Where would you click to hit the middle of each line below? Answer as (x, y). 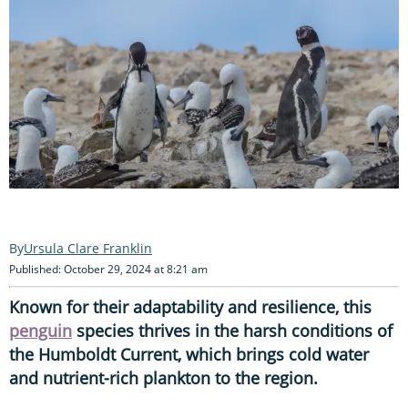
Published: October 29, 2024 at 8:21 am (108, 269)
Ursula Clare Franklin (88, 248)
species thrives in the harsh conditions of (232, 330)
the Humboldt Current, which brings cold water (189, 354)
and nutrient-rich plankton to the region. (163, 377)
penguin (41, 330)
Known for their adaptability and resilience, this (190, 306)
